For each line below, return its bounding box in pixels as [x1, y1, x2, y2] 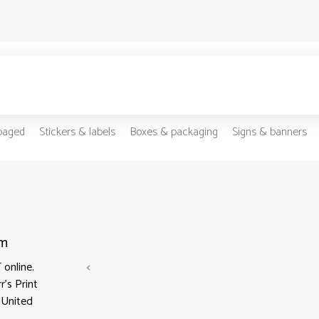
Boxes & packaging [129, 122, 218, 142]
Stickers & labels [38, 122, 115, 142]
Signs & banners [231, 122, 307, 142]
